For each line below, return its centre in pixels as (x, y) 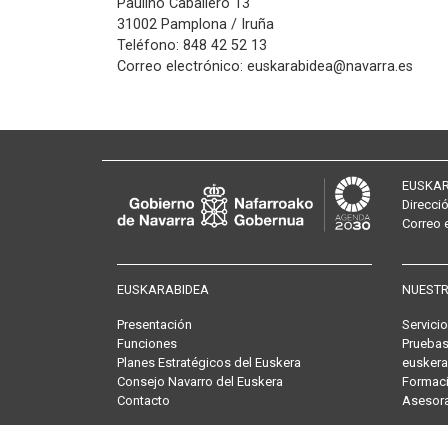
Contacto (143, 400)
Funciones (147, 343)
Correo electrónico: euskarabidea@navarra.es (265, 66)
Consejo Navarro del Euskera (200, 381)
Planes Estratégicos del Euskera (209, 362)
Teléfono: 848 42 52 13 (192, 45)
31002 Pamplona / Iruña (195, 24)
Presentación (154, 324)
